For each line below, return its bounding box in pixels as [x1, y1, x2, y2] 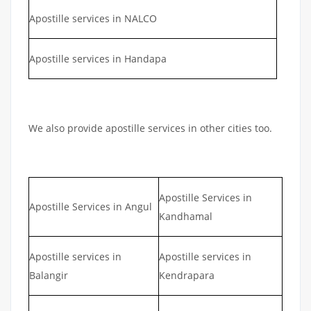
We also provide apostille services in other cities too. [28, 121, 272, 135]
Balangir [29, 268, 68, 282]
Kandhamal [159, 209, 212, 223]
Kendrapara [159, 268, 215, 282]
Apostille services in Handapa [29, 51, 167, 65]
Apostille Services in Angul [29, 199, 152, 213]
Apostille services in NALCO [29, 11, 157, 25]
